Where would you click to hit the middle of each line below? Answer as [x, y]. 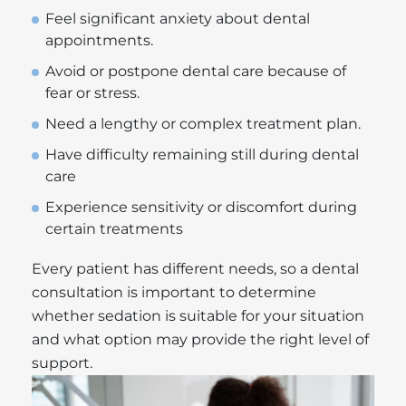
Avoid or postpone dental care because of [196, 71]
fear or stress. [92, 92]
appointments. [99, 40]
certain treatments [114, 228]
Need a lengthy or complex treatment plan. [203, 123]
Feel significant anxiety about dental [178, 18]
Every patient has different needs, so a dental [195, 268]
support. [62, 362]
